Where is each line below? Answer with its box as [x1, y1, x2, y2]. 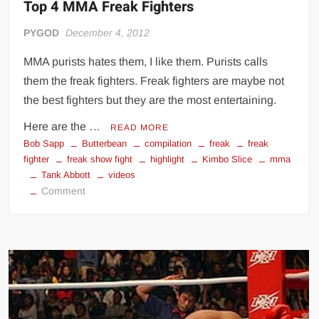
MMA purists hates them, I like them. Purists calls [23, 56, 268, 68]
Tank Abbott [41, 169, 91, 181]
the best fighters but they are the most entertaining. [23, 94, 277, 107]
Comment [41, 185, 86, 197]
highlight [150, 154, 185, 165]
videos [108, 169, 136, 181]
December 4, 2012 [66, 27, 150, 39]
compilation [145, 138, 192, 150]
